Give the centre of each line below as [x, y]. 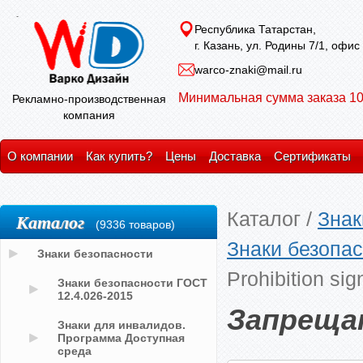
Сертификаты [312, 156]
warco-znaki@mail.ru [248, 70]
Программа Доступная [121, 338]
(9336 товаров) [135, 224]
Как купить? [119, 156]
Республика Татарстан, [255, 29]
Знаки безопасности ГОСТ [132, 283]
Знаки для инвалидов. [122, 325]
